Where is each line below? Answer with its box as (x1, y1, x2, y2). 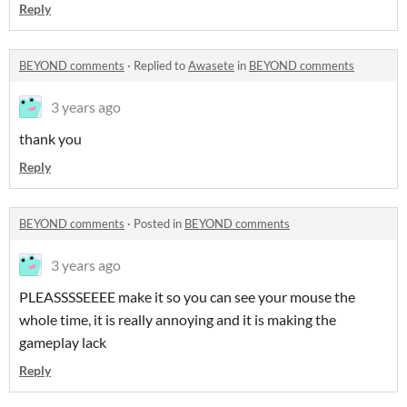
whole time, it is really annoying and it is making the (19, 311, 336, 328)
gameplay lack (19, 333, 106, 351)
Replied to (134, 58, 188, 73)
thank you (19, 130, 82, 147)
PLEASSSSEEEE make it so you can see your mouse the (19, 288, 355, 305)
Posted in (134, 216, 184, 231)
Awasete (188, 58, 234, 73)
